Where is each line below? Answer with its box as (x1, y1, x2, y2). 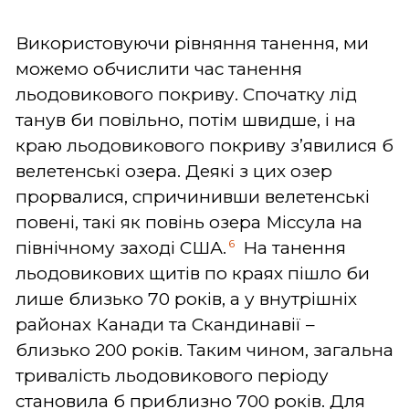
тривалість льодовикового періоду (16, 364, 329, 386)
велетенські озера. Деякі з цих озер (16, 160, 332, 182)
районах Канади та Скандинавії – (16, 313, 315, 335)
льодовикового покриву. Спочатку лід (16, 83, 357, 105)
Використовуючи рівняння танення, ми (16, 32, 369, 54)
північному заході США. (16, 236, 226, 258)
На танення (238, 236, 346, 258)
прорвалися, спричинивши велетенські (16, 185, 370, 207)
